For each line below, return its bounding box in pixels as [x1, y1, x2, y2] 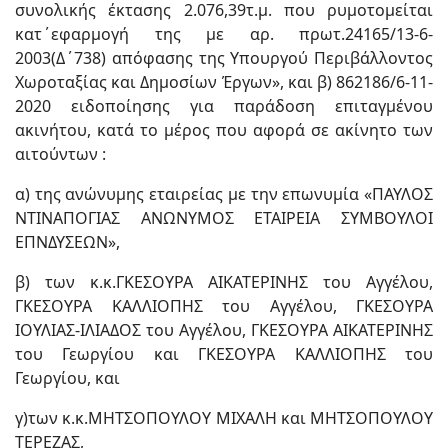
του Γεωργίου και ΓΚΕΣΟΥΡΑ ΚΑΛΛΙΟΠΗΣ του [15, 343, 433, 365]
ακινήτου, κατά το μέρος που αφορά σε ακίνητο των [15, 119, 433, 141]
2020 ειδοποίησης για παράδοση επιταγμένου [15, 95, 433, 117]
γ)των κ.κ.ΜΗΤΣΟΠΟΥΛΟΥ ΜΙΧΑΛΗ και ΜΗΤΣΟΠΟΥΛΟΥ [15, 407, 433, 429]
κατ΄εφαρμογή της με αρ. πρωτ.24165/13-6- [15, 23, 433, 45]
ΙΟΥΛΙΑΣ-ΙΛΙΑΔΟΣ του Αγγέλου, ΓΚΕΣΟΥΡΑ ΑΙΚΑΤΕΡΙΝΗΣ [15, 319, 433, 341]
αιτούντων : [15, 143, 106, 165]
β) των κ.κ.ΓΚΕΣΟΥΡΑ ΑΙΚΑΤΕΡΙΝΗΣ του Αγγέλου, [15, 271, 433, 293]
